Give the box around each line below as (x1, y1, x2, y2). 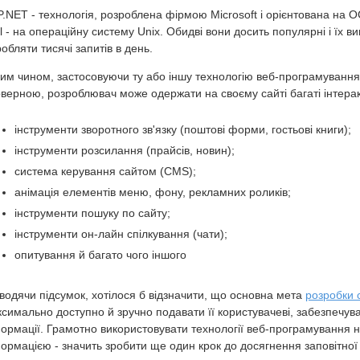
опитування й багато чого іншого (14, 248, 186, 262)
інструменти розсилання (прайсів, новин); (14, 144, 235, 157)
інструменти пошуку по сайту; (14, 207, 170, 220)
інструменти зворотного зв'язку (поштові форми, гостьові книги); (14, 123, 351, 137)
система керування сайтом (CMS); (14, 165, 196, 178)
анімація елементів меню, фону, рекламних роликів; (14, 186, 291, 199)
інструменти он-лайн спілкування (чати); (14, 227, 227, 241)
